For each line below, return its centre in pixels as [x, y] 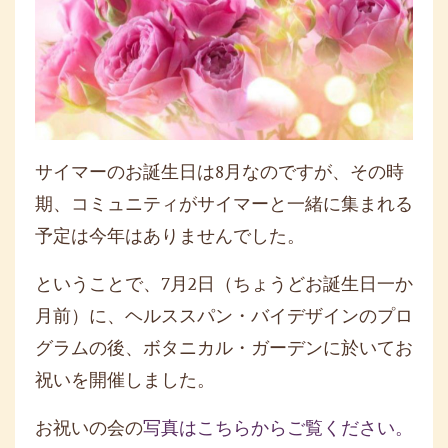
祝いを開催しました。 [125, 379]
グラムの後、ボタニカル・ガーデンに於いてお [224, 347]
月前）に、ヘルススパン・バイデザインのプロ [224, 315]
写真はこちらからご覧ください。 [278, 427]
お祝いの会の [89, 427]
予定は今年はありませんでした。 [170, 235]
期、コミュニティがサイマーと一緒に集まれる [224, 203]
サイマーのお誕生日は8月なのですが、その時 [219, 171]
